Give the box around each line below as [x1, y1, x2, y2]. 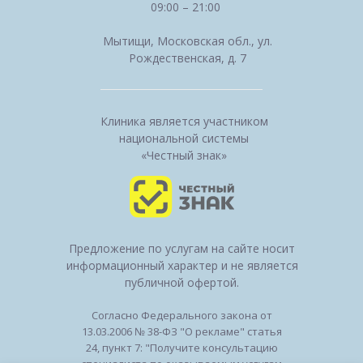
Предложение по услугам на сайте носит [69, 241, 295, 257]
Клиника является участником [100, 113, 268, 130]
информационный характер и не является [66, 258, 298, 274]
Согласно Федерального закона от [91, 308, 272, 323]
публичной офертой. [125, 275, 239, 291]
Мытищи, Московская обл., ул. [103, 33, 272, 49]
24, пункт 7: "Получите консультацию [85, 340, 278, 356]
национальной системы [119, 130, 249, 147]
